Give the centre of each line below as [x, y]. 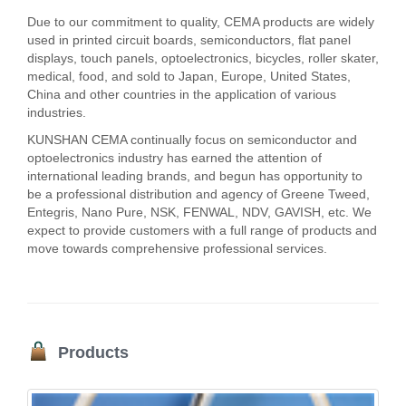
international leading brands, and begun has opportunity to [195, 176]
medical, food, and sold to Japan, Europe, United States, [189, 76]
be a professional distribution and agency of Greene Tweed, [198, 194]
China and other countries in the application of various [182, 94]
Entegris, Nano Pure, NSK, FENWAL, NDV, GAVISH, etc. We [199, 212]
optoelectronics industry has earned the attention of [174, 158]
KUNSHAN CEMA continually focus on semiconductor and [192, 140]
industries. [57, 112]
